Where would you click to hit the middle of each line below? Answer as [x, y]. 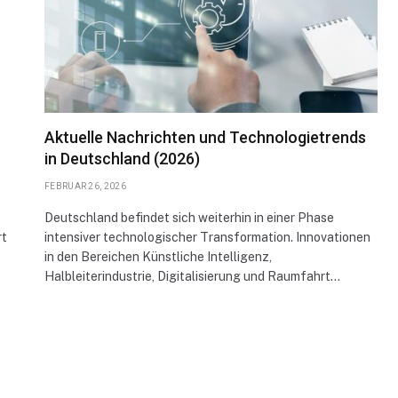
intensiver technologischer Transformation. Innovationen [207, 237]
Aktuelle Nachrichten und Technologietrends [205, 137]
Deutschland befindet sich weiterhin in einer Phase [189, 217]
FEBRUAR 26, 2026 [85, 186]
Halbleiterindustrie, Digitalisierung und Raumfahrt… [192, 276]
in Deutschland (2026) [122, 158]
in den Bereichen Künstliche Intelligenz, [158, 256]
